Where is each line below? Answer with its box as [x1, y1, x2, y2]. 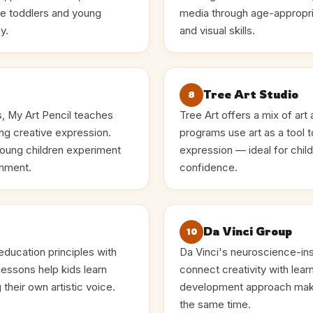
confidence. [180, 161, 238, 174]
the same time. [180, 298, 251, 311]
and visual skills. [180, 24, 255, 37]
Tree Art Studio [203, 87, 298, 102]
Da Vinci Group [203, 224, 292, 239]
